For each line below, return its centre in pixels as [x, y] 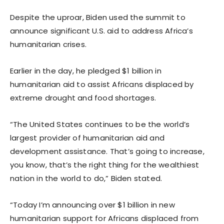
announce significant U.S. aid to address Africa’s [101, 30]
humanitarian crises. [48, 44]
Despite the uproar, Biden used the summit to [98, 17]
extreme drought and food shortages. [83, 97]
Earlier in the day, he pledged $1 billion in [86, 70]
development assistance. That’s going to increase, [107, 151]
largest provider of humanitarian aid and [87, 137]
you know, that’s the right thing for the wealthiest [105, 164]
